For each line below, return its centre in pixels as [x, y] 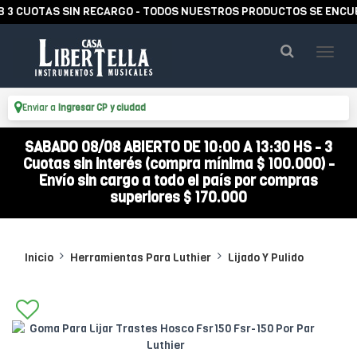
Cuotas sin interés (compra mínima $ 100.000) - [178, 164]
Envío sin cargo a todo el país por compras [178, 181]
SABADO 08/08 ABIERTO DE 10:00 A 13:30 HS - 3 [178, 147]
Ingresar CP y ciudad [102, 108]
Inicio [39, 258]
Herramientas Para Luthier [141, 258]
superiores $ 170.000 [178, 198]
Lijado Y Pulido [266, 258]
